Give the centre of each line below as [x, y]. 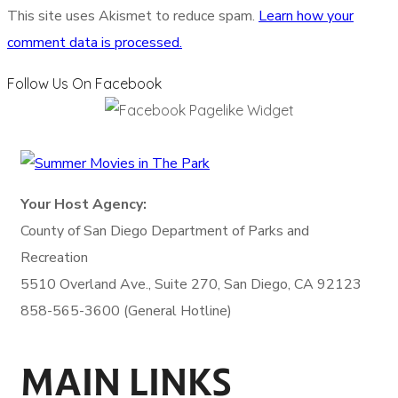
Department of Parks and [230, 231]
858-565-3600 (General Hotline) [126, 311]
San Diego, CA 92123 [293, 285]
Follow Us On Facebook [84, 84]
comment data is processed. [95, 43]
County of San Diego [86, 231]
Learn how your [306, 16]
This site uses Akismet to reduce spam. [133, 16]
